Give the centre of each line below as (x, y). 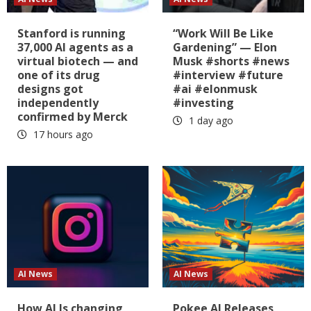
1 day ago (210, 120)
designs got (50, 89)
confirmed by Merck (73, 116)
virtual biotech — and (78, 61)
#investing (203, 102)
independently (58, 102)
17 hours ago (62, 134)
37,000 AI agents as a (75, 47)
